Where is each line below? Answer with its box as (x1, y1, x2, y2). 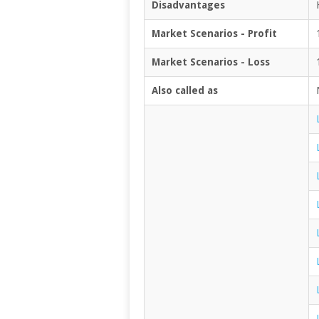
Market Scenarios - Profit (152, 27, 277, 39)
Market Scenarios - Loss (152, 56, 270, 68)
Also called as (152, 84, 218, 96)
